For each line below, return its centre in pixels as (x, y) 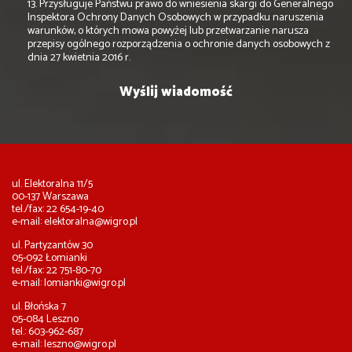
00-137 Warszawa (50, 197)
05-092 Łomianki (49, 258)
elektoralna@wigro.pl (91, 222)
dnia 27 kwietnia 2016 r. (79, 58)
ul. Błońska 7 (39, 307)
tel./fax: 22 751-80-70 (57, 271)
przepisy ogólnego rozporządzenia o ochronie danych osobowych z (179, 45)
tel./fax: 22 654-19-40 (58, 210)
